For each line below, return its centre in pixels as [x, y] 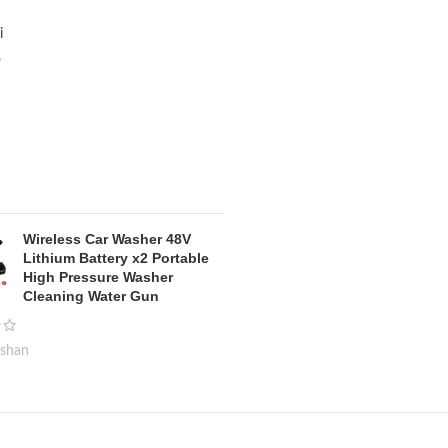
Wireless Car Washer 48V [107, 239]
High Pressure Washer [98, 277]
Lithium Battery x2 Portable [116, 258]
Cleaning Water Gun [91, 296]
